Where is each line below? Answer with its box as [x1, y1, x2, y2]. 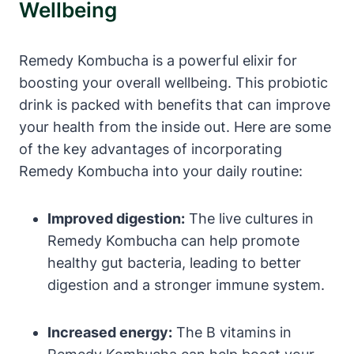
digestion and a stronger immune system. [47, 276, 325, 293]
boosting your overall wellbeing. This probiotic [19, 73, 328, 91]
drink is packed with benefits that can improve [19, 96, 330, 113]
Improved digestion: [47, 209, 185, 227]
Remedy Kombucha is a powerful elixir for [19, 51, 297, 69]
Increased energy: [47, 323, 172, 341]
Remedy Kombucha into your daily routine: [19, 162, 303, 179]
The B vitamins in [172, 323, 292, 341]
